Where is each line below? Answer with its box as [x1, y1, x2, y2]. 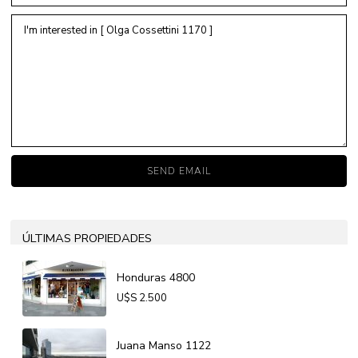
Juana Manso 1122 [117, 338, 212, 354]
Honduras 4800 [117, 270, 196, 286]
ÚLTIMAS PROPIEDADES [22, 229, 153, 246]
